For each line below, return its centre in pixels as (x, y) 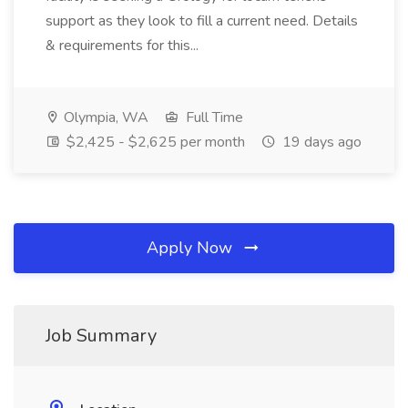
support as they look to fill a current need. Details (202, 21)
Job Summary (101, 336)
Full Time (213, 117)
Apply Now (192, 248)
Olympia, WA (104, 117)
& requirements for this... (124, 46)
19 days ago (320, 142)
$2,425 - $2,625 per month (154, 142)
